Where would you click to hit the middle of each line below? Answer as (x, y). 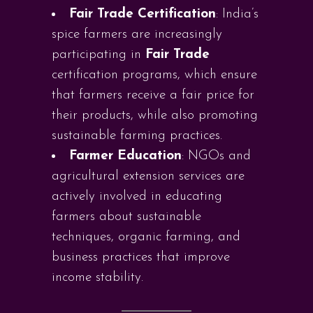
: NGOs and (216, 156)
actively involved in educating (137, 197)
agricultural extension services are (148, 176)
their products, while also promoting (155, 116)
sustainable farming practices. (137, 136)
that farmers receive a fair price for (153, 95)
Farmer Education (125, 156)
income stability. (97, 278)
